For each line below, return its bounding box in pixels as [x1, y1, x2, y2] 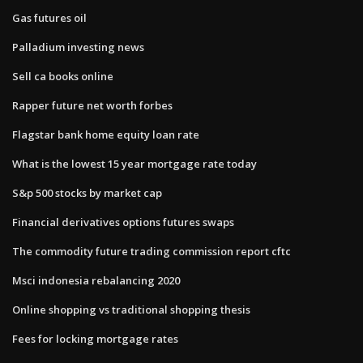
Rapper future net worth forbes [12, 97, 173, 113]
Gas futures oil [12, 10, 87, 25]
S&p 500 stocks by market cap [12, 185, 162, 200]
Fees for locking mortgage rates [12, 331, 178, 346]
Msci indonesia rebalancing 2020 [12, 272, 180, 288]
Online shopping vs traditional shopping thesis [12, 301, 250, 317]
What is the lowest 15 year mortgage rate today [12, 156, 257, 171]
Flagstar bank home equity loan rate [12, 126, 199, 142]
